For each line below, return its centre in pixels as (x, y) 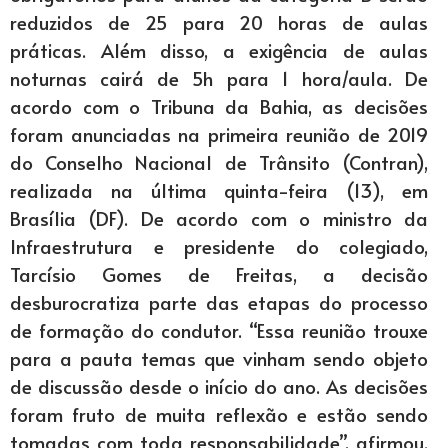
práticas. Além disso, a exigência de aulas (219, 50)
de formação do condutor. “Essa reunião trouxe (219, 330)
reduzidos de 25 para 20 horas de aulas (219, 22)
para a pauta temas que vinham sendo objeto (219, 358)
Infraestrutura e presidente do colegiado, (219, 246)
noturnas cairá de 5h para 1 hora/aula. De (219, 78)
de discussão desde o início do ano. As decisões (219, 386)
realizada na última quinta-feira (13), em (219, 190)
